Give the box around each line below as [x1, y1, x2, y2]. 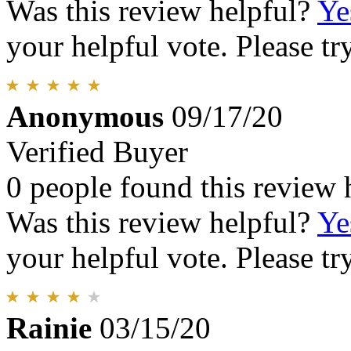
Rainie [6, 310, 92, 345]
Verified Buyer [6, 134, 188, 168]
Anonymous [6, 99, 164, 133]
